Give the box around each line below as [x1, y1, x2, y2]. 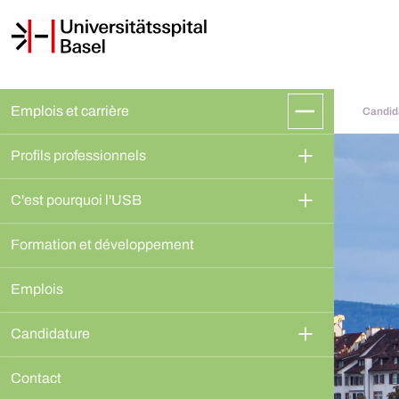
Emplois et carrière [11, 103, 129, 118]
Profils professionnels [11, 148, 146, 163]
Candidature [11, 326, 90, 341]
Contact [11, 370, 61, 386]
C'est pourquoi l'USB [11, 192, 142, 208]
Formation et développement [11, 237, 194, 252]
